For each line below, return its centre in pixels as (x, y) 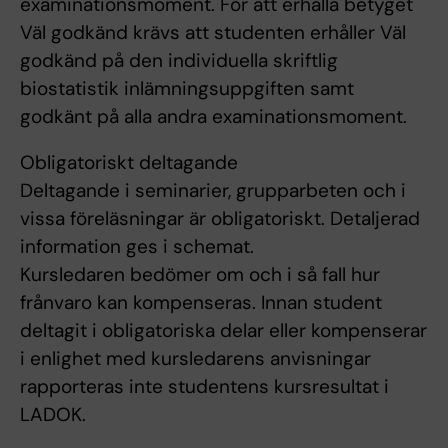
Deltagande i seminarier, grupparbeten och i (213, 191)
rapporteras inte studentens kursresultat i (204, 387)
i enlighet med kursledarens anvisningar (195, 359)
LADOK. (53, 415)
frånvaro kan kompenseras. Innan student (201, 303)
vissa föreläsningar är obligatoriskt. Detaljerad (220, 219)
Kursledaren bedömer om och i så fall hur (200, 275)
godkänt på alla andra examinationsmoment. (213, 117)
